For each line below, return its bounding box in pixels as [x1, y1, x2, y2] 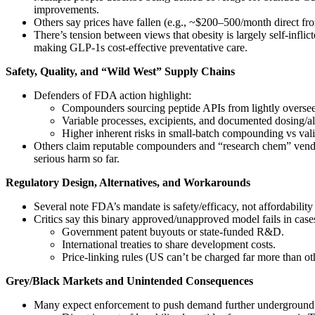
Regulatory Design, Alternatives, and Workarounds [6, 176, 250, 188]
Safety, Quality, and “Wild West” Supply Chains [6, 65, 235, 77]
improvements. [34, 3, 99, 15]
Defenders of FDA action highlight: [34, 89, 191, 101]
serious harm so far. [34, 152, 120, 165]
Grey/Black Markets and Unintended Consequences [6, 274, 253, 287]
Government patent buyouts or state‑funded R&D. [62, 225, 284, 238]
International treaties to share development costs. [62, 238, 276, 250]
